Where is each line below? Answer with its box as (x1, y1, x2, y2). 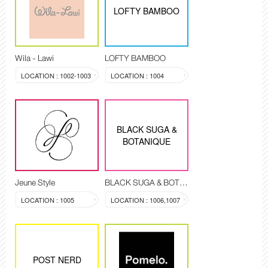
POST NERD (32, 254, 81, 266)
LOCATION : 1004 (111, 71, 164, 81)
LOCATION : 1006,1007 (111, 195, 180, 205)
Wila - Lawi (15, 51, 54, 66)
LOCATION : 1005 (21, 195, 74, 205)
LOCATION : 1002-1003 (21, 71, 91, 81)
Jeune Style (15, 175, 55, 190)
